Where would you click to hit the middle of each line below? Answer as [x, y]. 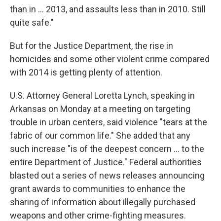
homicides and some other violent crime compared [110, 59]
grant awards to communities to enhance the [98, 189]
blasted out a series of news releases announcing [107, 175]
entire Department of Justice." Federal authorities [106, 162]
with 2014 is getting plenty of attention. [86, 72]
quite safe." [32, 22]
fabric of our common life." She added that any [100, 135]
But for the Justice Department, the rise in [92, 46]
